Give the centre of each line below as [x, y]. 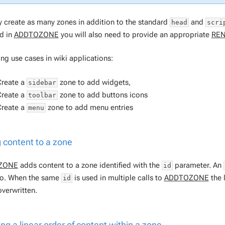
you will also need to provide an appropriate [135, 34]
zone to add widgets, [94, 82]
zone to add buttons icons [102, 95]
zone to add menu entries [89, 107]
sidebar [42, 82]
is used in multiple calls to [118, 178]
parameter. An [198, 165]
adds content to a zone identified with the [90, 165]
